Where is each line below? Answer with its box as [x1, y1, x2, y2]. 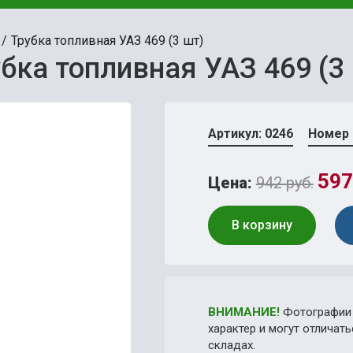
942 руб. [255, 173, 314, 192]
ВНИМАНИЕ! [207, 305, 280, 319]
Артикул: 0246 [207, 126, 293, 141]
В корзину [231, 217, 292, 232]
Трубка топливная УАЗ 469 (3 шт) [11, 33, 203, 48]
